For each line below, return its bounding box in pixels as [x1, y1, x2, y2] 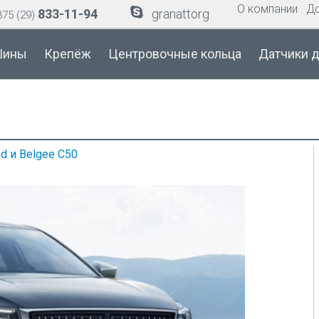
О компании [237, 2, 298, 16]
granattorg [152, 6, 209, 21]
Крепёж [44, 46, 92, 61]
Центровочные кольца [108, 46, 242, 61]
